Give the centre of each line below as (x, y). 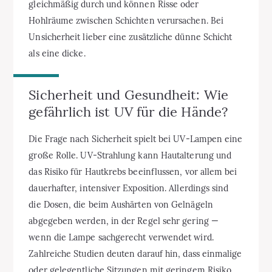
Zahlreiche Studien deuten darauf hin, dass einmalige (135, 254)
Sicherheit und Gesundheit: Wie (128, 94)
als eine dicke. (57, 53)
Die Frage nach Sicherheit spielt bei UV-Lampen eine (136, 139)
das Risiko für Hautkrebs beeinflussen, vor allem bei (133, 172)
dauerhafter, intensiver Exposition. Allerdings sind (129, 188)
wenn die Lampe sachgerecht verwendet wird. (121, 237)
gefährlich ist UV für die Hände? (128, 111)
